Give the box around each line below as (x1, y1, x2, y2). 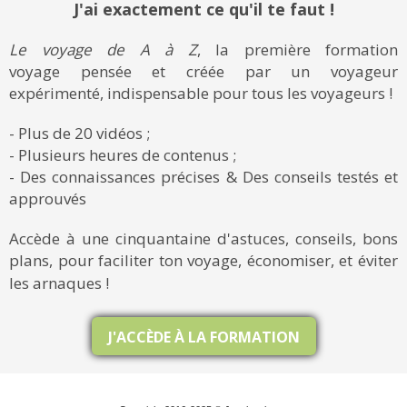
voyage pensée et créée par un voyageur (9, 61, 398, 82)
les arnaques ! (9, 273, 109, 293)
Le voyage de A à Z (9, 39, 197, 60)
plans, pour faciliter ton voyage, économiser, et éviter (9, 250, 398, 271)
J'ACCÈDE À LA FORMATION (107, 326, 300, 347)
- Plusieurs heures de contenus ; (9, 144, 236, 165)
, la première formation (196, 39, 398, 60)
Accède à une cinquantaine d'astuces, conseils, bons (9, 228, 398, 249)
